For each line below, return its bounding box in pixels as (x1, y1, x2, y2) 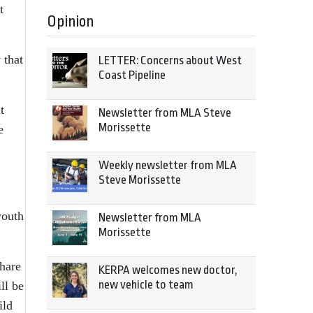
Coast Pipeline (99, 68, 166, 82)
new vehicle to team (99, 278, 194, 291)
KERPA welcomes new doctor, (99, 263, 238, 277)
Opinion (47, 13, 94, 31)
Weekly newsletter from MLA (99, 159, 237, 172)
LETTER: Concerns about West (99, 54, 242, 67)
